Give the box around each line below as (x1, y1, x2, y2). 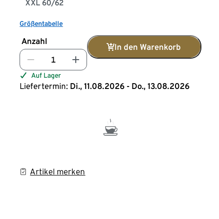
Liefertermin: (20, 81, 68, 91)
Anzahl (22, 36, 48, 46)
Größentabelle (20, 20, 63, 27)
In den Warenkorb (114, 42, 181, 52)
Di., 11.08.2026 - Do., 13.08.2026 (70, 81, 190, 91)
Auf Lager (31, 71, 62, 79)
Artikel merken (30, 167, 86, 176)
